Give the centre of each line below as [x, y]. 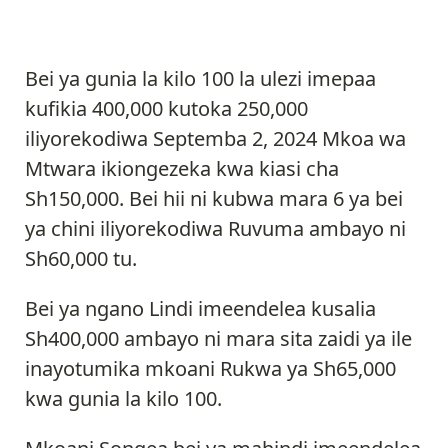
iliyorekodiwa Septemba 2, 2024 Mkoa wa [215, 139]
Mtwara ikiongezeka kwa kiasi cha [182, 169]
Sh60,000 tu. [81, 259]
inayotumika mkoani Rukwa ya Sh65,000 [210, 369]
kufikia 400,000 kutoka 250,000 [166, 109]
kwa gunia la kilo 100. [123, 399]
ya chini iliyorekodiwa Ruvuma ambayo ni [215, 229]
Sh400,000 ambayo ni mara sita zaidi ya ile [218, 339]
